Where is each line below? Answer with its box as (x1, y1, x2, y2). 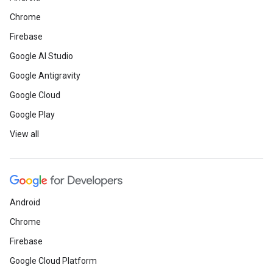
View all (10, 129, 39, 140)
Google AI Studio (10, 51, 73, 62)
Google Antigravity (10, 71, 80, 81)
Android (10, 197, 40, 208)
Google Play (10, 110, 55, 120)
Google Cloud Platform (10, 256, 97, 266)
